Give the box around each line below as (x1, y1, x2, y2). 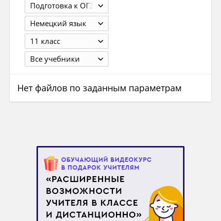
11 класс (30, 36, 60, 46)
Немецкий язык (30, 18, 86, 29)
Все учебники (30, 54, 80, 64)
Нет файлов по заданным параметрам (17, 82, 182, 94)
